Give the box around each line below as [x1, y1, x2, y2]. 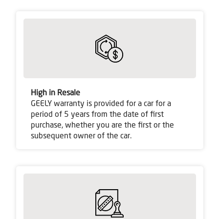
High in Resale [30, 89, 80, 97]
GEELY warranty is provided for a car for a [30, 100, 171, 108]
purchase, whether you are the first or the [30, 121, 174, 130]
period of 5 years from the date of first [30, 110, 164, 119]
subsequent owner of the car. [30, 132, 131, 140]
